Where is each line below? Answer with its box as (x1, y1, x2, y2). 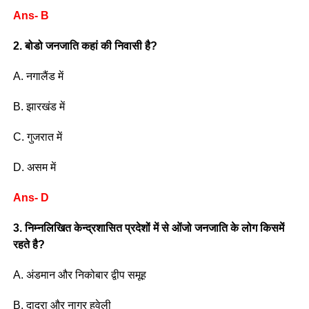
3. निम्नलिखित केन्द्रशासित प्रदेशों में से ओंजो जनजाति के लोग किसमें (12, 221, 284, 234)
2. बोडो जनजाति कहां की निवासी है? (12, 39, 157, 52)
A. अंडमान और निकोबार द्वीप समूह (12, 268, 146, 281)
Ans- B (12, 9, 49, 21)
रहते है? (12, 238, 45, 250)
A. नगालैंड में (12, 70, 66, 82)
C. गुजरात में (12, 130, 62, 143)
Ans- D (12, 191, 49, 203)
